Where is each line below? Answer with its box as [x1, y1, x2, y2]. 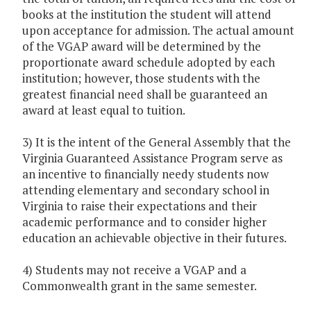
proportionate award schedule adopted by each [22, 54, 275, 71]
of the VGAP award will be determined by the [22, 38, 261, 55]
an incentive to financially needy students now [22, 166, 269, 183]
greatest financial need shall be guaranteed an [22, 86, 267, 103]
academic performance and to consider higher [22, 214, 267, 230]
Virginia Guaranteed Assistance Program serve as [22, 150, 283, 167]
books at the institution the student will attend [22, 6, 271, 23]
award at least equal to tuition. [22, 102, 185, 119]
